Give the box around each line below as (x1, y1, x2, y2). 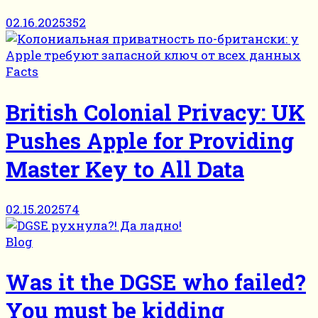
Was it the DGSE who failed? (6, 268, 306, 297)
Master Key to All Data (6, 154, 244, 183)
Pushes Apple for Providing (6, 126, 294, 155)
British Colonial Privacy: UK (6, 97, 305, 126)
